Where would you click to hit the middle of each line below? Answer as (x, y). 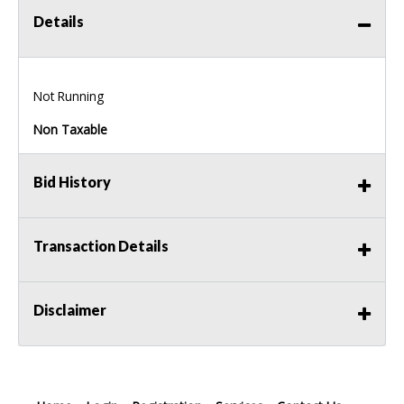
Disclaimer (70, 310)
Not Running (69, 96)
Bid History (72, 182)
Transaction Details (101, 246)
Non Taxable (70, 130)
